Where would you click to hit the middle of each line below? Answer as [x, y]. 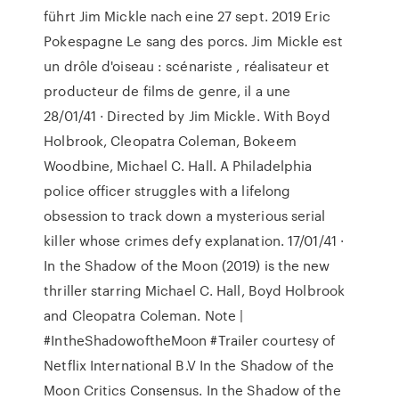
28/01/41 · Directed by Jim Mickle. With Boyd [187, 116]
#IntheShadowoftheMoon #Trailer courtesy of [190, 340]
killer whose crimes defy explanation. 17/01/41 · [194, 240]
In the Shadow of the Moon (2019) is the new [187, 265]
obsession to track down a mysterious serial [185, 216]
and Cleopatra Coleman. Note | [144, 315]
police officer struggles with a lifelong [167, 191]
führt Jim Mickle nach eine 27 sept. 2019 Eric [187, 16]
